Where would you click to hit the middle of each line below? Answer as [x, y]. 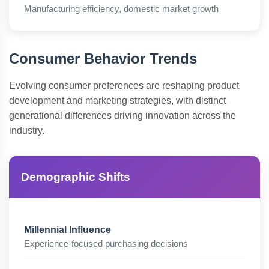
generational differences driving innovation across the [122, 116]
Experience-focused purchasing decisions [106, 243]
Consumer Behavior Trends [103, 59]
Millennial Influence [68, 230]
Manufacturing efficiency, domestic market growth [121, 9]
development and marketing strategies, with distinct [117, 101]
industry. [27, 131]
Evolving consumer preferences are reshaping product [124, 86]
